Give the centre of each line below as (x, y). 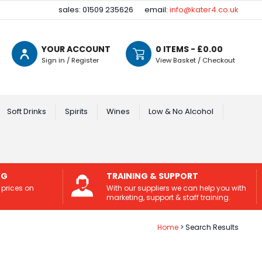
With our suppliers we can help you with (176, 188)
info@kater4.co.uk (204, 10)
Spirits (77, 112)
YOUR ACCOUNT (76, 49)
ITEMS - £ (182, 49)
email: (157, 10)
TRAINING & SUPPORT (152, 176)
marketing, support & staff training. (168, 197)
